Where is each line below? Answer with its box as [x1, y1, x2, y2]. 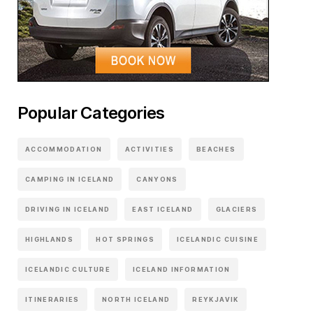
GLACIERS [215, 205, 258, 213]
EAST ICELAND [132, 205, 194, 213]
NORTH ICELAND [101, 296, 170, 303]
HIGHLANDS [25, 235, 74, 243]
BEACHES [196, 145, 236, 153]
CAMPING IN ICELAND [25, 175, 115, 183]
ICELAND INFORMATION [132, 265, 231, 273]
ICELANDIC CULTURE [25, 265, 110, 273]
